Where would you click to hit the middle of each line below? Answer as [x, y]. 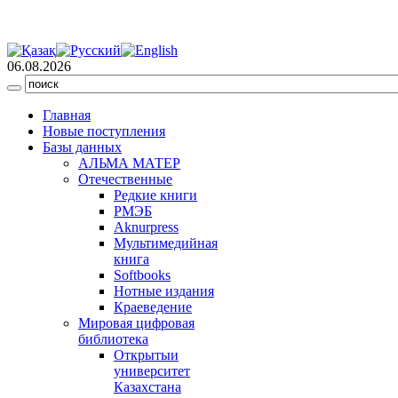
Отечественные [125, 179]
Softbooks [142, 275]
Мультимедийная [166, 243]
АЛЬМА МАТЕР [129, 163]
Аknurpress [146, 227]
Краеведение [153, 307]
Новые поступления [104, 131]
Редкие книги [155, 195]
